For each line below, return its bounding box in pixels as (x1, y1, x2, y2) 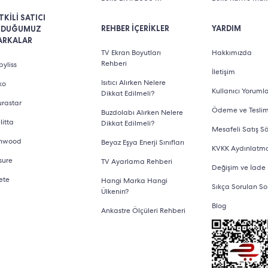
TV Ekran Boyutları (100, 48, 161, 57)
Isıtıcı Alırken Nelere (100, 78, 166, 87)
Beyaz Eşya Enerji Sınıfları (100, 138, 184, 147)
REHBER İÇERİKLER (100, 23, 169, 33)
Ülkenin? (100, 187, 129, 196)
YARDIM (212, 23, 241, 33)
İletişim (212, 67, 235, 77)
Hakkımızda (212, 48, 252, 57)
